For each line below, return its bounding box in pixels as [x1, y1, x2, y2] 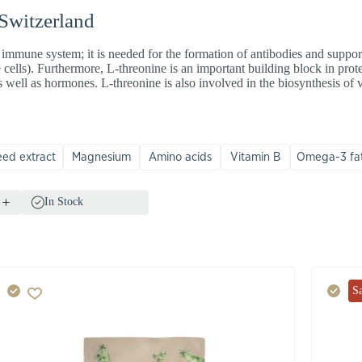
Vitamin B [230, 149, 281, 164]
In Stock [44, 196, 83, 208]
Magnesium [71, 149, 131, 164]
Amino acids [149, 149, 213, 164]
